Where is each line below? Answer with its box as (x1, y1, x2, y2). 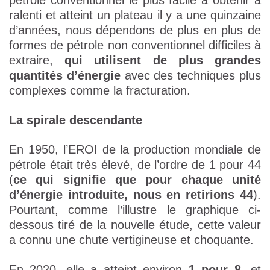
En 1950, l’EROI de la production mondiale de (9, 143, 261, 157)
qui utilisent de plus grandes (64, 54, 262, 67)
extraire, (9, 54, 65, 67)
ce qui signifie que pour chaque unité (13, 173, 261, 187)
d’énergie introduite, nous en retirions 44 (9, 188, 253, 202)
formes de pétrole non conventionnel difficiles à (9, 39, 261, 52)
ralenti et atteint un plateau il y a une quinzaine (9, 8, 261, 22)
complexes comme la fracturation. (9, 84, 190, 98)
